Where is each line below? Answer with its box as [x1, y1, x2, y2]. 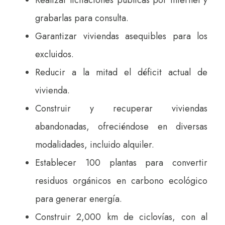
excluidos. [35, 47, 76, 61]
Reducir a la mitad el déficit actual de [35, 65, 207, 79]
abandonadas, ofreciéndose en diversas [35, 120, 207, 133]
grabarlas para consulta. [35, 11, 129, 25]
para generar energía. [35, 192, 122, 205]
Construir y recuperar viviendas [35, 101, 207, 115]
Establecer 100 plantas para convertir [35, 156, 207, 169]
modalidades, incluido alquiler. [35, 138, 154, 151]
